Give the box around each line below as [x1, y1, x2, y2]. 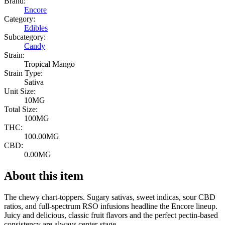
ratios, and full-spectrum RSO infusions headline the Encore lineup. [4, 202, 217, 211]
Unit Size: [4, 87, 36, 96]
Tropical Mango [24, 60, 75, 69]
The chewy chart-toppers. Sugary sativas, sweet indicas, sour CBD [4, 193, 215, 202]
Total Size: [4, 105, 38, 114]
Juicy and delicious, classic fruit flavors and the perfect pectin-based [4, 211, 218, 220]
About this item [4, 169, 83, 183]
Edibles [24, 24, 48, 33]
